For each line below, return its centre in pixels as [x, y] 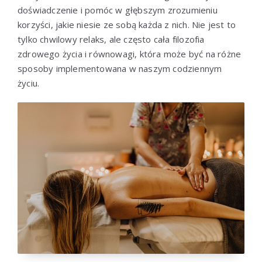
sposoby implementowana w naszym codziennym [120, 69]
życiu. [29, 83]
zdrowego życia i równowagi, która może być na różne [130, 54]
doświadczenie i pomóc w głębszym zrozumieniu [118, 10]
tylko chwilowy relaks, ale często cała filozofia [111, 39]
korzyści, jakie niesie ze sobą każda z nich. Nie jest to [127, 25]
